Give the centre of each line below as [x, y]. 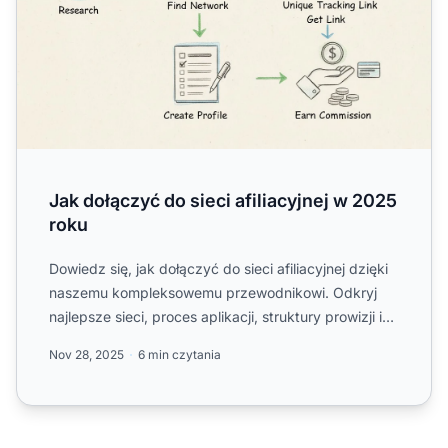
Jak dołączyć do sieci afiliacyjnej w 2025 [223, 201]
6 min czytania [179, 355]
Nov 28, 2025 [86, 355]
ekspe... [75, 341]
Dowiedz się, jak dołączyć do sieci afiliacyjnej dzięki [218, 269]
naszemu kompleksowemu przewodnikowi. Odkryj [213, 293]
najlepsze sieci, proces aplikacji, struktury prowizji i [215, 317]
